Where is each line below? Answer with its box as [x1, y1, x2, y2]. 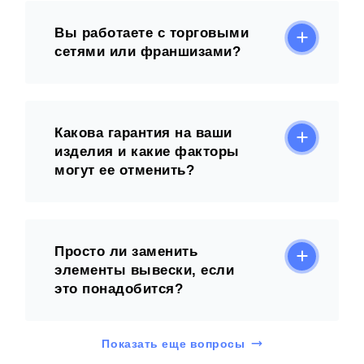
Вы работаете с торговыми [54, 24, 249, 41]
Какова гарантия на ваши [54, 124, 232, 141]
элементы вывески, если [54, 262, 235, 278]
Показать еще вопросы [102, 336, 245, 350]
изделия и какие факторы [54, 143, 240, 159]
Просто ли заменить [54, 243, 198, 259]
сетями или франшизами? [54, 43, 241, 59]
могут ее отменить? [54, 162, 195, 178]
